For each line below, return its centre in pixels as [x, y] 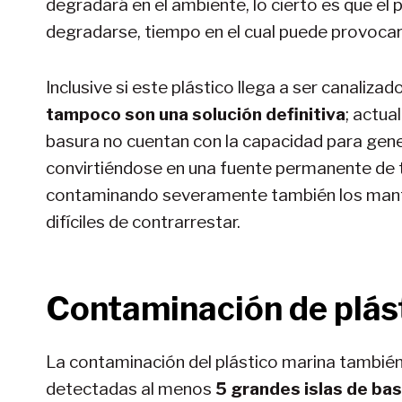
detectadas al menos [129, 389]
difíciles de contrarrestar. [143, 222]
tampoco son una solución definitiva [196, 114]
